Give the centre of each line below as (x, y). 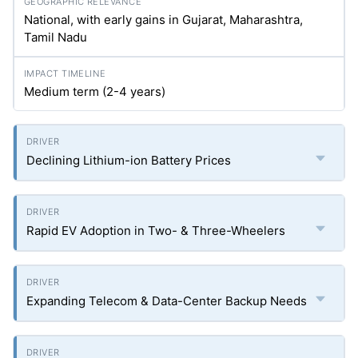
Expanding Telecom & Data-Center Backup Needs (167, 301)
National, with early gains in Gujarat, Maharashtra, (163, 20)
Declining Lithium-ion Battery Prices (129, 160)
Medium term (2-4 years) (95, 91)
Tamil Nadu (56, 37)
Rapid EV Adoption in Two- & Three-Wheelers (156, 231)
